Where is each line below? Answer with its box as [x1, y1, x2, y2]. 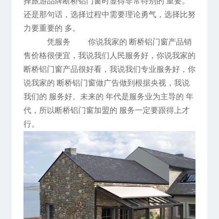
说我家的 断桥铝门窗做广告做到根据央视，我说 [23, 79, 190, 88]
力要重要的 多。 [23, 24, 90, 33]
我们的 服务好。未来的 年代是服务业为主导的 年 [23, 92, 194, 101]
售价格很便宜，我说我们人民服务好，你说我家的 [23, 51, 196, 60]
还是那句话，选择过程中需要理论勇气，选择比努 [23, 10, 196, 19]
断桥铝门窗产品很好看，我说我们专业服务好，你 [23, 65, 196, 74]
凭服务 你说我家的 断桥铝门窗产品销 [39, 38, 192, 46]
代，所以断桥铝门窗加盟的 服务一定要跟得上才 [23, 106, 190, 115]
